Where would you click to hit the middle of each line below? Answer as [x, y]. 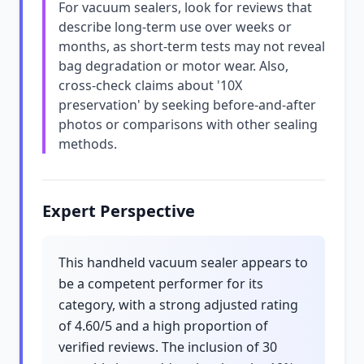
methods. [88, 144]
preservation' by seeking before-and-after [187, 105]
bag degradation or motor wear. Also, [173, 66]
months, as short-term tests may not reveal [192, 46]
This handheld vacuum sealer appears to [183, 262]
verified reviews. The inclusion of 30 [168, 347]
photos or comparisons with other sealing [188, 124]
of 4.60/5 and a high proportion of [163, 326]
